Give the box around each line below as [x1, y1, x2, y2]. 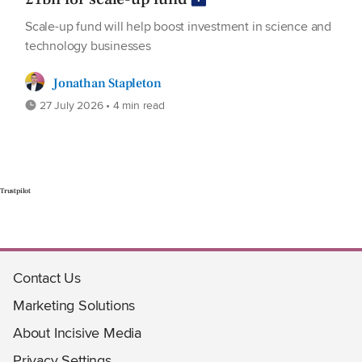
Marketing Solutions [13, 294, 136, 315]
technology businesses [25, 36, 151, 55]
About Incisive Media [13, 322, 141, 343]
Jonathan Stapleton [53, 74, 162, 91]
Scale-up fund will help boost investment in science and [25, 16, 331, 36]
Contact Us [13, 267, 81, 288]
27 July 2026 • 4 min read [36, 96, 165, 113]
